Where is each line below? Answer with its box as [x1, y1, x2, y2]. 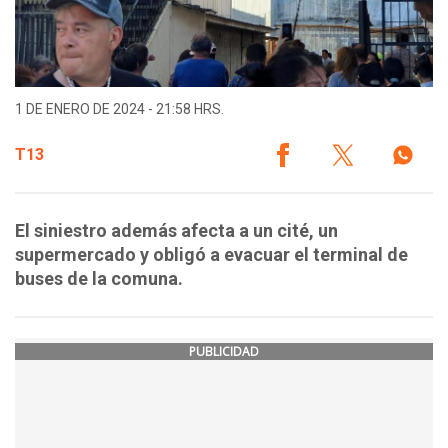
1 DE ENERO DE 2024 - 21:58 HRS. [15, 101, 224, 118]
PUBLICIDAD [189, 343, 259, 361]
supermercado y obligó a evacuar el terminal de [15, 244, 408, 266]
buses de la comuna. [15, 268, 183, 290]
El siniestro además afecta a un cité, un [15, 220, 338, 242]
